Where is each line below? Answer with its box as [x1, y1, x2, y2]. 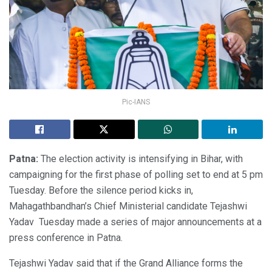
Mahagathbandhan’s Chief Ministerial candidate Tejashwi [9, 200, 247, 212]
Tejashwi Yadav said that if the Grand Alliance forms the [9, 257, 243, 270]
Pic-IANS [122, 98, 150, 107]
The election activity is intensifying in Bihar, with [38, 153, 243, 165]
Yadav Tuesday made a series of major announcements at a [9, 216, 262, 228]
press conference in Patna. [9, 232, 123, 244]
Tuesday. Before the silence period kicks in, [9, 185, 193, 197]
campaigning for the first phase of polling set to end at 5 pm [9, 169, 263, 181]
